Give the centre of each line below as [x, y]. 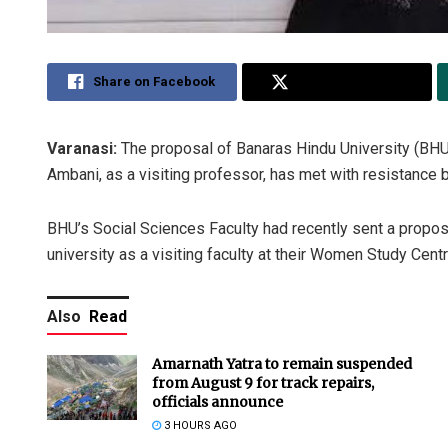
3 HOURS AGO [199, 426]
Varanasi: [82, 149]
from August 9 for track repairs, [263, 383]
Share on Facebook [154, 82]
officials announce [217, 402]
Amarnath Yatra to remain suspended [282, 364]
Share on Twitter [350, 82]
